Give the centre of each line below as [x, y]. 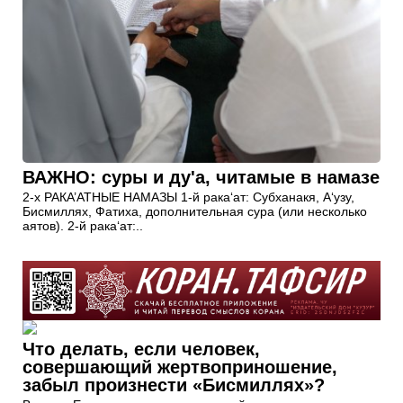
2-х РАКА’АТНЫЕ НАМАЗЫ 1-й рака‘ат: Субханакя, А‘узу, [188, 197]
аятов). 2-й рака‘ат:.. [83, 225]
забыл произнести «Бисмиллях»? [174, 385]
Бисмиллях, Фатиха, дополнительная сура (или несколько [195, 211]
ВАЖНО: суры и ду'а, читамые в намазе [201, 177]
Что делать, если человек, [141, 349]
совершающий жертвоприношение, [180, 367]
